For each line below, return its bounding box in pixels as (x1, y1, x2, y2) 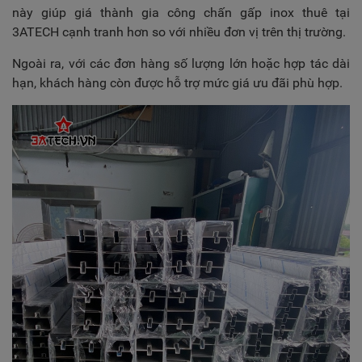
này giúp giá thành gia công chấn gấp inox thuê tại (12, 5, 350, 20)
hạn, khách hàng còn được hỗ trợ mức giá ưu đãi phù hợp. (12, 75, 343, 90)
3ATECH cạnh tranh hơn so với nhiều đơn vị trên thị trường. (12, 24, 346, 40)
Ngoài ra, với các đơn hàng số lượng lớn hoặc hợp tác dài (12, 56, 350, 71)
